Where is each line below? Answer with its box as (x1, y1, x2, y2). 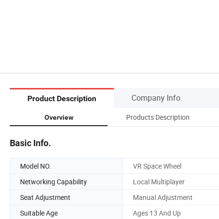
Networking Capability (20, 176, 87, 186)
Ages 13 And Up (133, 208, 181, 218)
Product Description (27, 94, 96, 104)
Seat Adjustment (20, 192, 70, 202)
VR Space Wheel (133, 161, 181, 171)
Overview (44, 113, 73, 121)
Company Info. (131, 92, 182, 103)
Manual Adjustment (133, 192, 193, 202)
